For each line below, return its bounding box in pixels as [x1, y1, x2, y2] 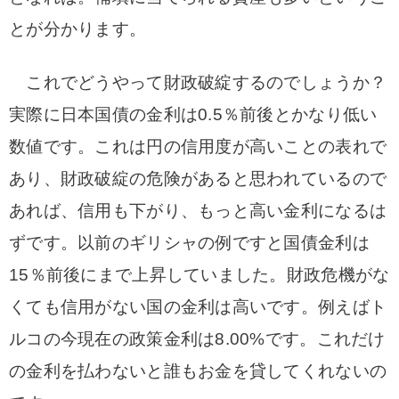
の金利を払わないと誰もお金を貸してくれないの [9, 362, 387, 380]
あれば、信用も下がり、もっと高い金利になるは [9, 201, 387, 220]
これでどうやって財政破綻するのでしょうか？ [9, 73, 387, 92]
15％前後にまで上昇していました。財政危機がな [9, 265, 390, 284]
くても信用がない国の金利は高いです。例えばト [9, 297, 387, 316]
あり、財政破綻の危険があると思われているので [9, 169, 387, 188]
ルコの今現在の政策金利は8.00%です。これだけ [9, 330, 386, 348]
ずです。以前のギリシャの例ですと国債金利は [9, 233, 370, 252]
